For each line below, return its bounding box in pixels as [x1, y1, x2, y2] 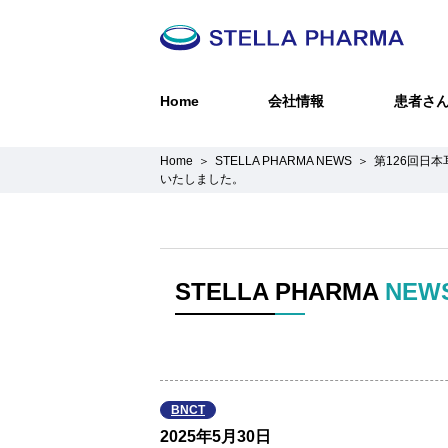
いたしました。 [160, 172, 244, 186]
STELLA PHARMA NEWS [215, 154, 352, 168]
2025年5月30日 [160, 428, 271, 445]
